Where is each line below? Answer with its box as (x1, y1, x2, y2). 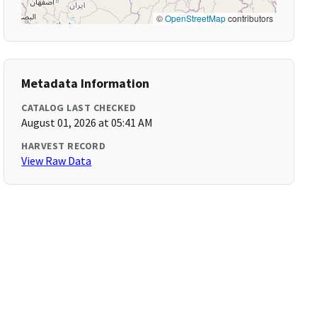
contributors (225, 12, 273, 24)
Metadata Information (21, 75, 150, 91)
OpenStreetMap (164, 12, 226, 24)
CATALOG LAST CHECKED (21, 101, 137, 114)
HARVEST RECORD (21, 139, 106, 152)
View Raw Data (21, 154, 92, 168)
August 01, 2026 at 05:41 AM (21, 115, 154, 129)
